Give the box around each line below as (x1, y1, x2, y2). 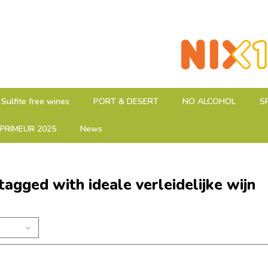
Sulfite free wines (1, 96, 69, 107)
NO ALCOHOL (182, 96, 236, 107)
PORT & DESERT (93, 96, 159, 107)
